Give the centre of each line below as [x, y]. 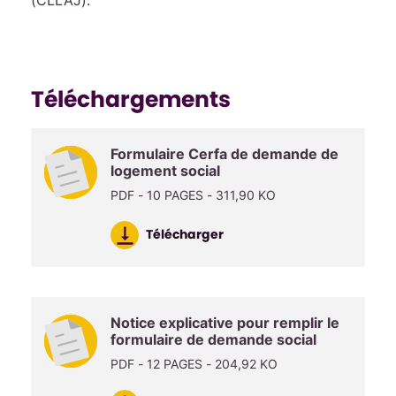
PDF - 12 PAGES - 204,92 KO [194, 364]
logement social [165, 171]
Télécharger [183, 234]
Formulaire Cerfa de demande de [225, 154]
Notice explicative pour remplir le [225, 323]
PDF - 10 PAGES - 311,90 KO [193, 195]
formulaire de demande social [213, 339]
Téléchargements [131, 99]
